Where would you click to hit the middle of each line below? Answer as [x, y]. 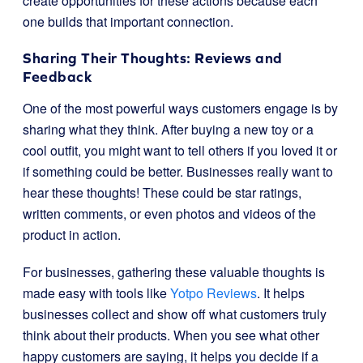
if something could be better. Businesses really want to [178, 171]
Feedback [58, 77]
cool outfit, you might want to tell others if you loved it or [180, 150]
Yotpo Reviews [214, 293]
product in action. [72, 235]
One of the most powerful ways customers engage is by [180, 108]
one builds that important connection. [128, 21]
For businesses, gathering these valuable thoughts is [174, 272]
